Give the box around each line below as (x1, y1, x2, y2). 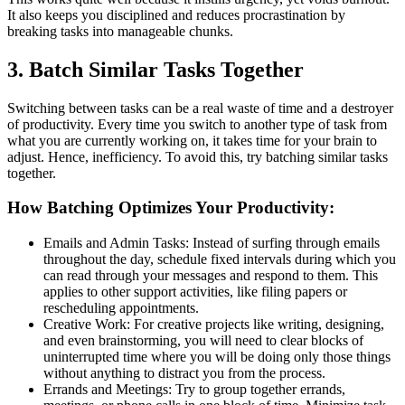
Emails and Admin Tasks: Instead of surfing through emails (43, 235, 380, 251)
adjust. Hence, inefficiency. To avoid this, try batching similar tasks (7, 148, 388, 165)
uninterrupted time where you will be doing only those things (43, 349, 391, 365)
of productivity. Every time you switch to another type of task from (7, 116, 387, 132)
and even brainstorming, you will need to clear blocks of (43, 333, 363, 349)
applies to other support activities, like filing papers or (43, 284, 347, 300)
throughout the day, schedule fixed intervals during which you (43, 251, 396, 268)
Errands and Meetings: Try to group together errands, (43, 381, 345, 398)
